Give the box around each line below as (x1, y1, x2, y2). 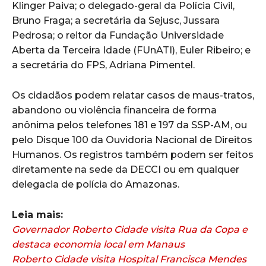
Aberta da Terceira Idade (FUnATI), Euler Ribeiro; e (12, 45, 251, 56)
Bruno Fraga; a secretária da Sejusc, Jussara (12, 15, 220, 27)
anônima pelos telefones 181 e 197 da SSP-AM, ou (12, 119, 247, 131)
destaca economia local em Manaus (12, 239, 185, 251)
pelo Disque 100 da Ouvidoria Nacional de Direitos (12, 134, 252, 146)
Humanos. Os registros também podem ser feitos (12, 149, 254, 161)
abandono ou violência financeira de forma (12, 104, 217, 116)
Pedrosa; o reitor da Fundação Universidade (12, 30, 224, 42)
